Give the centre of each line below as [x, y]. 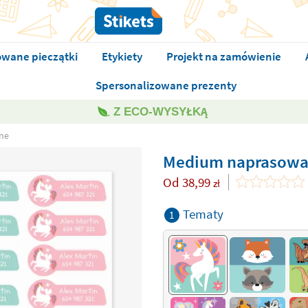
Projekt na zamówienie [223, 56]
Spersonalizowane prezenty [166, 85]
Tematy [203, 214]
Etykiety [122, 56]
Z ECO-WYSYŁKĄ [160, 112]
